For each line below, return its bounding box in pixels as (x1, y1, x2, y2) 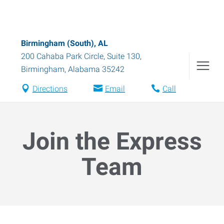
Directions (32, 84, 67, 93)
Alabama (68, 64, 100, 74)
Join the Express (22, 127, 202, 155)
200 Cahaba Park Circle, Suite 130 (21, 51, 140, 61)
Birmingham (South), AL (21, 38, 108, 48)
